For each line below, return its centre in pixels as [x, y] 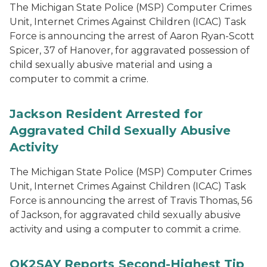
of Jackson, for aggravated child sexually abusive [125, 215]
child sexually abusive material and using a [111, 65]
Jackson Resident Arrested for [106, 114]
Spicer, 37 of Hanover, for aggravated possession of [130, 50]
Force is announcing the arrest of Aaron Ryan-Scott [132, 36]
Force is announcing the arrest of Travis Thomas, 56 [131, 201]
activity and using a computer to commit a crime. [125, 229]
